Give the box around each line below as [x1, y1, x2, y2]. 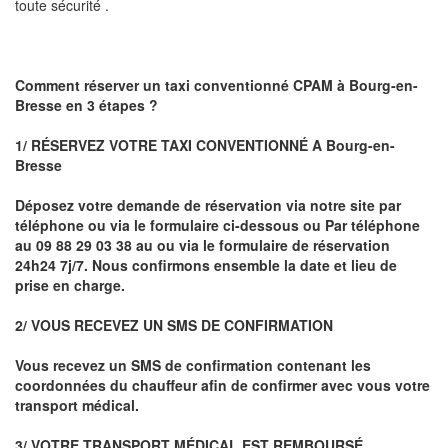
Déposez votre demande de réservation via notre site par [15, 195, 401, 216]
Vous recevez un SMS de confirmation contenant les [15, 355, 371, 376]
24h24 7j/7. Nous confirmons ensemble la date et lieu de [15, 255, 397, 276]
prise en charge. [15, 275, 125, 296]
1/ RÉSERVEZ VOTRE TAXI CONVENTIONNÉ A [15, 135, 326, 156]
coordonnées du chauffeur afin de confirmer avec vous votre [15, 375, 430, 396]
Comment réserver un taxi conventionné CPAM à [15, 75, 349, 96]
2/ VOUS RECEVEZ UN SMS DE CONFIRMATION [15, 315, 333, 336]
